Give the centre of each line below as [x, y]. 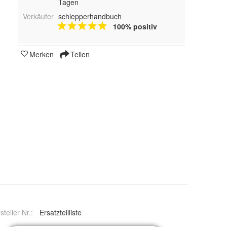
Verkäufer [38, 16]
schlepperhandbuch [90, 16]
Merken [42, 54]
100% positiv [135, 26]
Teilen [79, 54]
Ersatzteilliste [61, 212]
